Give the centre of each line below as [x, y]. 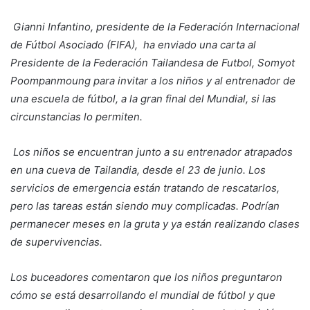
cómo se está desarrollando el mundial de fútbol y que [143, 295]
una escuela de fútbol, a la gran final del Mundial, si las [143, 99]
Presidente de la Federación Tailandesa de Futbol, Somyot [153, 63]
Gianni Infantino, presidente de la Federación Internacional [156, 27]
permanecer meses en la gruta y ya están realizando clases [155, 224]
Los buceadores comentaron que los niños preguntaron [146, 277]
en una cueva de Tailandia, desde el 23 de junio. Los [138, 170]
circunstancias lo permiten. [76, 117]
